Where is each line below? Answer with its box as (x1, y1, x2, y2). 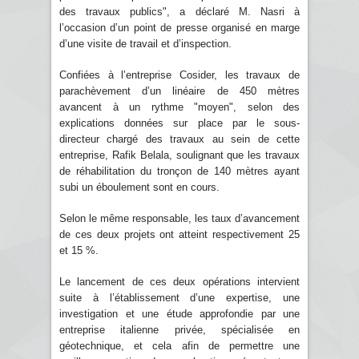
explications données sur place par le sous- (59, 116, 300, 129)
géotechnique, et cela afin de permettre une (59, 339, 300, 352)
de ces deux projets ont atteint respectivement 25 (59, 228, 300, 240)
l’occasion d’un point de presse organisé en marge (59, 21, 300, 34)
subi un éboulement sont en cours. (59, 180, 220, 193)
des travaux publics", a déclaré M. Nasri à (59, 5, 300, 18)
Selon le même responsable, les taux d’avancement (59, 212, 300, 224)
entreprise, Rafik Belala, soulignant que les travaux (59, 148, 300, 161)
